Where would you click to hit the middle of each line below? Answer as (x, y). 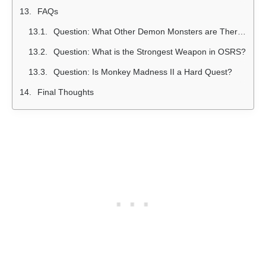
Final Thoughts (66, 92)
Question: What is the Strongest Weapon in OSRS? (150, 51)
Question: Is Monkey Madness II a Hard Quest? (143, 72)
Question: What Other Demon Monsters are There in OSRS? (145, 31)
